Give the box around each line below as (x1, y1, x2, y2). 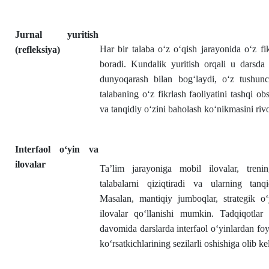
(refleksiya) (15, 44, 60, 55)
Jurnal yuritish (15, 29, 98, 40)
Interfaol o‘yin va (15, 144, 98, 154)
